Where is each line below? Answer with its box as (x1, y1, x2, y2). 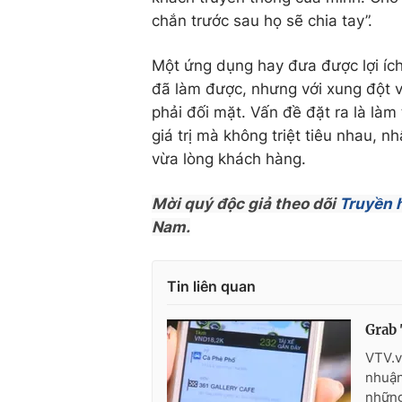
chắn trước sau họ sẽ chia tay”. (152, 12, 372, 30)
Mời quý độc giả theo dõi (152, 195, 339, 213)
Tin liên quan (167, 277, 256, 295)
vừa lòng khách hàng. (152, 150, 306, 168)
